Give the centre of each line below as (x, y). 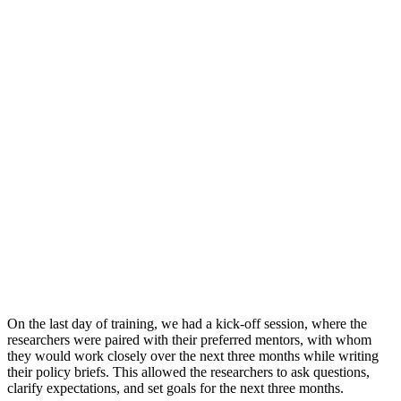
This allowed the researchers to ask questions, (241, 372)
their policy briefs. (60, 372)
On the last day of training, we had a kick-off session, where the (187, 324)
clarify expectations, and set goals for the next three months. (177, 388)
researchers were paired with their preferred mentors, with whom (189, 340)
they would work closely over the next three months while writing (193, 356)
